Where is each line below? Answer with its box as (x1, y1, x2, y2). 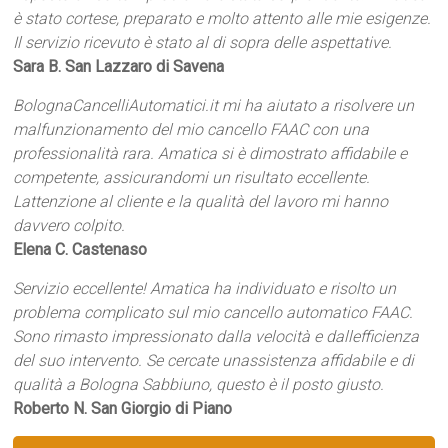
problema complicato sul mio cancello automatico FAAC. (13, 303, 414, 322)
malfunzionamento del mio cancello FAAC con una (13, 120, 370, 139)
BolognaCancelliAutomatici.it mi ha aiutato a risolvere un (13, 96, 415, 115)
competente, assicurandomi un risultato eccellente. (13, 168, 371, 187)
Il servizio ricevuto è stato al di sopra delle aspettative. (13, 33, 393, 52)
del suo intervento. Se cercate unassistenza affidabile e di (13, 351, 415, 370)
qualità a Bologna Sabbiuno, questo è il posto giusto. (13, 375, 385, 394)
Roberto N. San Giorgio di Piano (13, 399, 233, 418)
